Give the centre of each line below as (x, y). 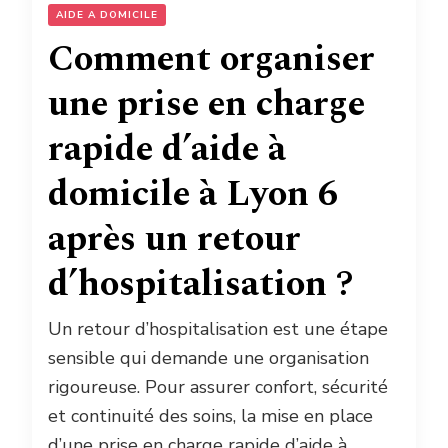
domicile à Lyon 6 (193, 195)
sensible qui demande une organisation (208, 358)
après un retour (174, 240)
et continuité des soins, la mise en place (210, 416)
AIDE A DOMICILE (107, 15)
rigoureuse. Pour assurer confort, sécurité (218, 387)
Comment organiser (211, 60)
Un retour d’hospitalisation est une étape (218, 329)
